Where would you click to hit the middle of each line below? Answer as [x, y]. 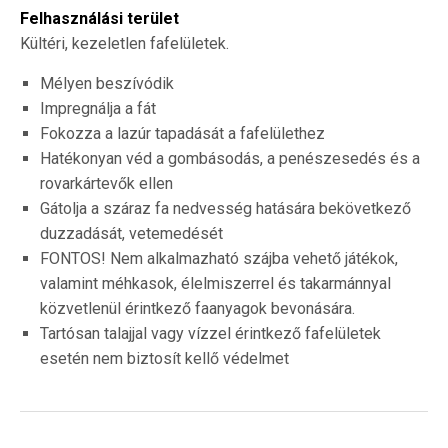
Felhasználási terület [99, 19]
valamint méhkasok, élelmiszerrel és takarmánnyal [215, 284]
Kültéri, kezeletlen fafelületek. [124, 44]
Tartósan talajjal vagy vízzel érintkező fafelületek [210, 334]
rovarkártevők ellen [106, 184]
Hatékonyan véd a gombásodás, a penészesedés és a [230, 159]
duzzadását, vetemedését [131, 234]
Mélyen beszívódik [107, 84]
